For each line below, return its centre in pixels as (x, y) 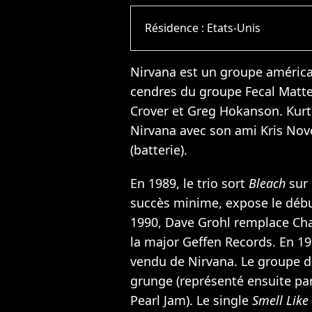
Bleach (267, 183)
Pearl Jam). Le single (191, 300)
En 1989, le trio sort (189, 183)
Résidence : (176, 28)
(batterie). (159, 149)
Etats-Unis (234, 28)
